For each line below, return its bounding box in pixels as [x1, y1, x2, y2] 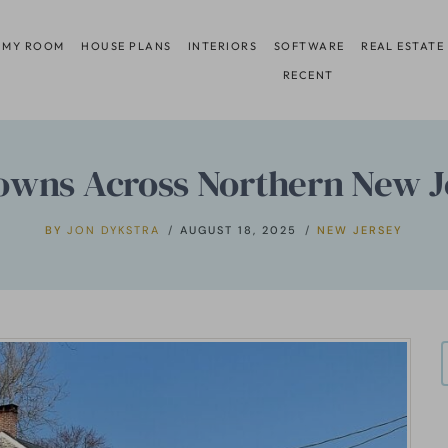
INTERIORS [188, 38, 258, 53]
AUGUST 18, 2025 [179, 222, 297, 237]
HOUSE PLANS [81, 38, 172, 53]
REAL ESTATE [361, 38, 445, 53]
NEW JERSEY [316, 222, 403, 237]
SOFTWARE [273, 38, 345, 53]
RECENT [282, 67, 334, 82]
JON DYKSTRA [66, 222, 160, 237]
